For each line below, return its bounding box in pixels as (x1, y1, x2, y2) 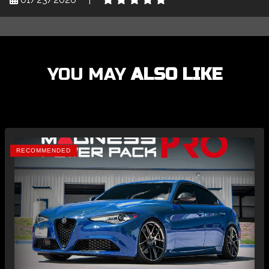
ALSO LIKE (130, 64, 222, 85)
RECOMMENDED (16, 147, 71, 154)
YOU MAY (47, 64, 131, 85)
